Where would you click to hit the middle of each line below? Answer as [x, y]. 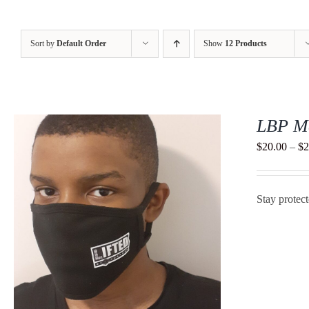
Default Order [81, 43]
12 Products [246, 43]
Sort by [43, 43]
